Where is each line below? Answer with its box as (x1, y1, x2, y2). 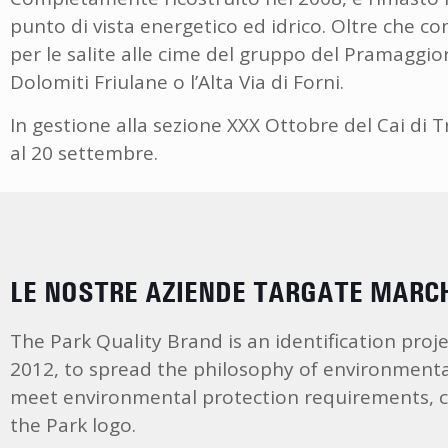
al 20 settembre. (10, 140, 158, 167)
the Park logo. (10, 412, 136, 439)
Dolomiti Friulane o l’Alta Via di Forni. (10, 69, 344, 96)
